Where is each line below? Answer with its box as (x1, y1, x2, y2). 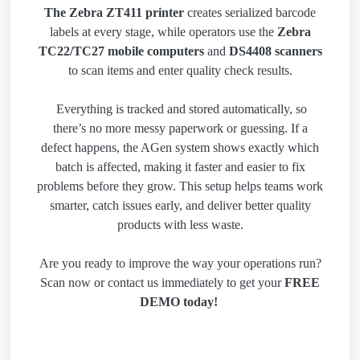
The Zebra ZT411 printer (44, 6, 187, 20)
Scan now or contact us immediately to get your (40, 276, 284, 290)
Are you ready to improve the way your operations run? (39, 256, 321, 271)
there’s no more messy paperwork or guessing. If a (52, 121, 308, 136)
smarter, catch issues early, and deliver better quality (49, 198, 311, 213)
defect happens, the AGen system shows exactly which (41, 141, 319, 155)
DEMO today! (139, 295, 221, 309)
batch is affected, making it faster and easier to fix (55, 160, 305, 174)
